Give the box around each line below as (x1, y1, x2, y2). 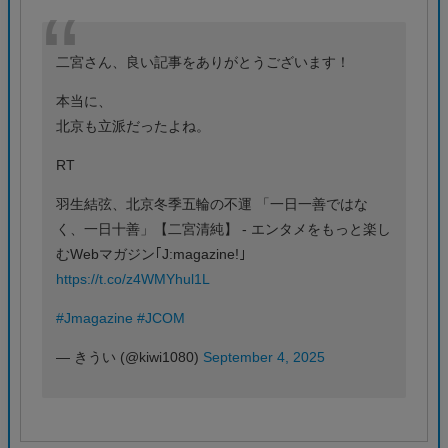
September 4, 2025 (203, 349, 325, 364)
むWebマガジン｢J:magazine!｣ (56, 246, 246, 261)
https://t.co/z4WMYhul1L (56, 271, 210, 286)
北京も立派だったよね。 (56, 118, 210, 133)
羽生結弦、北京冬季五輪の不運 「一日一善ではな (56, 196, 368, 211)
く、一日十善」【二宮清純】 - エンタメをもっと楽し (56, 221, 391, 236)
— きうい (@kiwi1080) (56, 349, 203, 364)
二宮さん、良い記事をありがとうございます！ (56, 54, 350, 69)
